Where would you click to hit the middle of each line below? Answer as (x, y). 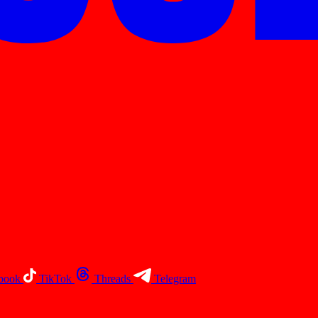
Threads (113, 278)
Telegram (175, 278)
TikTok (55, 278)
